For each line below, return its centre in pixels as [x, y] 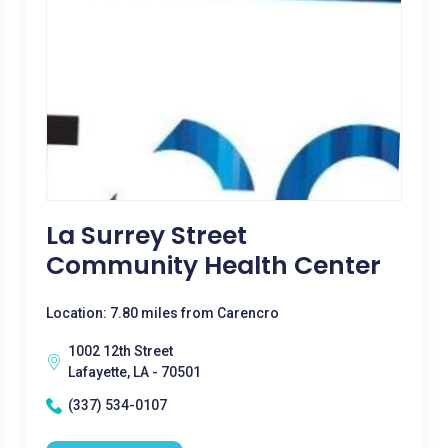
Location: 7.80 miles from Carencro [162, 313]
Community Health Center [213, 265]
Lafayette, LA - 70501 [134, 372]
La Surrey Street [146, 235]
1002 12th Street [120, 351]
